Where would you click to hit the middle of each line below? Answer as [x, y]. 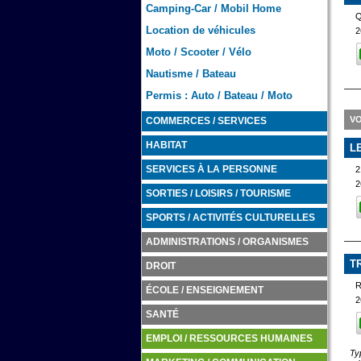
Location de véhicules [200, 30]
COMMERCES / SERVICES [206, 121]
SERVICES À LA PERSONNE [211, 169]
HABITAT [166, 145]
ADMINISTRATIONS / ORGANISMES [227, 242]
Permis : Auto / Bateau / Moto [219, 95]
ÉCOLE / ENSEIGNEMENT [204, 290]
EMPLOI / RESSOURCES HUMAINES [229, 338]
